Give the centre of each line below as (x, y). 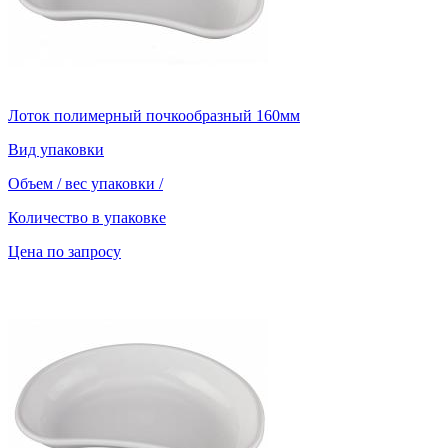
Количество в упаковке (87, 218)
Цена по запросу (64, 252)
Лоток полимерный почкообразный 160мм (154, 116)
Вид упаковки (56, 150)
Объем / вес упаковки (83, 184)
